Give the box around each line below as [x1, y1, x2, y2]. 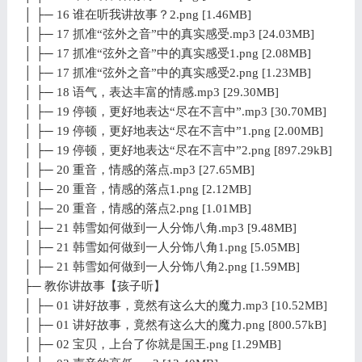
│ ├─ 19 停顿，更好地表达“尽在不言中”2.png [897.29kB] [23, 143, 332, 157]
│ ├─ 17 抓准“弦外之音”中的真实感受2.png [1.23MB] [23, 65, 311, 79]
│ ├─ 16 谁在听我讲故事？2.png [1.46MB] [23, 7, 251, 21]
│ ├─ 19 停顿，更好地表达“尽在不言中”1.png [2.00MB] [23, 124, 323, 137]
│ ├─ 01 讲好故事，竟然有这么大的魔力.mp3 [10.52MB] [23, 298, 327, 312]
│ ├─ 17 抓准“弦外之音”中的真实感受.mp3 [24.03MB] [23, 27, 314, 40]
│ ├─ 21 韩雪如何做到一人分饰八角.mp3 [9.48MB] [23, 221, 297, 234]
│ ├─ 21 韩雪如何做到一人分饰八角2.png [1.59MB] [23, 259, 300, 273]
